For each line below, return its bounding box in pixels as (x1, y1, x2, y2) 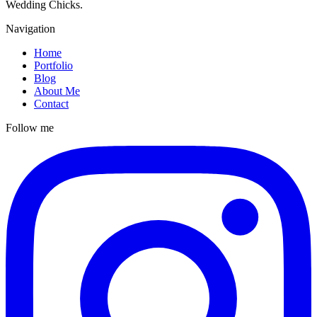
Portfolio (34, 59, 73, 72)
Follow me (6, 122, 54, 134)
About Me (34, 85, 80, 98)
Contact (34, 98, 69, 110)
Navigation (6, 23, 55, 35)
